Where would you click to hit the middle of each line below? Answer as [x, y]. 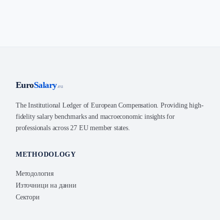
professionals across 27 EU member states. [73, 128]
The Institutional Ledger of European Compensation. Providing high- [110, 105]
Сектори [28, 197]
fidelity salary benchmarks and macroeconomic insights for [95, 117]
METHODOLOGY [46, 154]
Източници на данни [46, 185]
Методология [35, 174]
